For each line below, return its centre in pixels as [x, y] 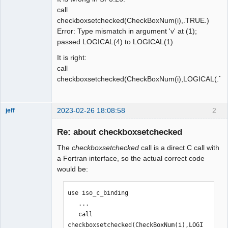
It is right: [72, 58]
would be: [73, 169]
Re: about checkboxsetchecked [120, 132]
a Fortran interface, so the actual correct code [131, 158]
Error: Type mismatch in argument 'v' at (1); [127, 31]
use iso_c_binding [98, 193]
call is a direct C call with [179, 147]
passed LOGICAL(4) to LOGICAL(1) [115, 42]
